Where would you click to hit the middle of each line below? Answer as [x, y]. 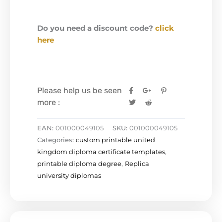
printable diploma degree [79, 164]
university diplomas [69, 176]
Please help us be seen [80, 90]
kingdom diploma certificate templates [101, 152]
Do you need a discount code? [96, 28]
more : [49, 102]
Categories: [56, 140]
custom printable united [115, 140]
